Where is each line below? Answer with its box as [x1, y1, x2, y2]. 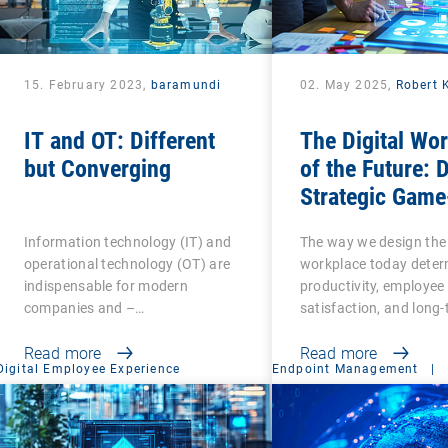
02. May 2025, [299, 77, 396, 92]
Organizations [299, 238, 433, 267]
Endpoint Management [271, 361, 419, 376]
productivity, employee [299, 277, 445, 294]
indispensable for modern [23, 277, 189, 294]
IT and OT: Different [23, 126, 215, 155]
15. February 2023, [23, 77, 151, 92]
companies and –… [23, 299, 145, 316]
